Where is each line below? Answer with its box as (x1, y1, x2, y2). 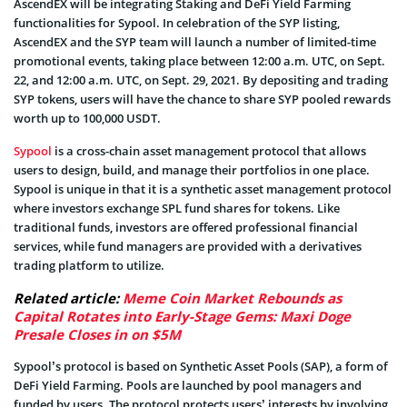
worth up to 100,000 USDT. (14, 109, 161, 126)
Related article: (14, 288, 123, 307)
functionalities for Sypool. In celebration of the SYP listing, (14, 14, 340, 31)
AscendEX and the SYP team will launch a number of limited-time (14, 33, 376, 50)
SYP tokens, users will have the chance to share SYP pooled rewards (14, 90, 391, 107)
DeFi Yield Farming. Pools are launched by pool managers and (14, 376, 362, 393)
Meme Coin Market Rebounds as (123, 288, 342, 307)
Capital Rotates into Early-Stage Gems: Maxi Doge (14, 306, 351, 325)
